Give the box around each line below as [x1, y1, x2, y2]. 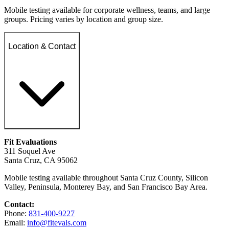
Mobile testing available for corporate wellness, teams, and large [4, 6, 210, 15]
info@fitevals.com [27, 218, 86, 227]
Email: [4, 218, 27, 227]
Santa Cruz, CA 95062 [4, 156, 78, 165]
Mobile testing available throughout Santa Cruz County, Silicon [4, 173, 208, 182]
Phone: [4, 209, 29, 218]
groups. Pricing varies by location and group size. [4, 15, 163, 24]
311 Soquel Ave [4, 147, 55, 156]
